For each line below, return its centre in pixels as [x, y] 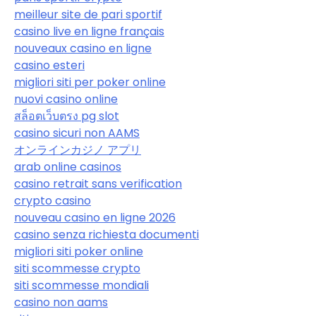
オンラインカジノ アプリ [78, 150]
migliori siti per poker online [90, 83]
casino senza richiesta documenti [107, 235]
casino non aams [61, 303]
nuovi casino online [66, 99]
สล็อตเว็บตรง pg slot [67, 116]
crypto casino [53, 201]
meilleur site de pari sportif [88, 15]
